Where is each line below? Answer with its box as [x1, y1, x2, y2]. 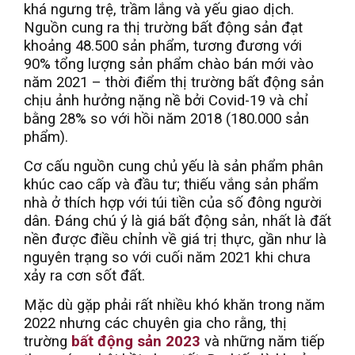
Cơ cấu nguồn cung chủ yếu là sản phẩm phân [24, 158, 323, 176]
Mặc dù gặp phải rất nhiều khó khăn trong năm [24, 296, 325, 315]
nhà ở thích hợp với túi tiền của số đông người [24, 194, 322, 212]
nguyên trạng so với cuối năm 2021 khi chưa [24, 249, 311, 267]
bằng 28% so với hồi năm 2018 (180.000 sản [24, 110, 309, 128]
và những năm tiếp [200, 333, 325, 351]
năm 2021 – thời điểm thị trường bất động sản [24, 74, 324, 92]
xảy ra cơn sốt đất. [24, 267, 145, 285]
